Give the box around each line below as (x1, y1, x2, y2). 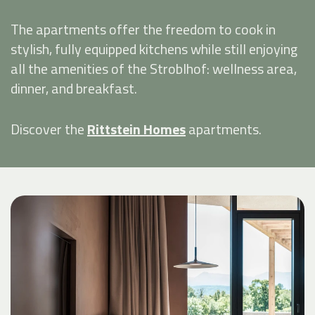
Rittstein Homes (87, 117, 186, 140)
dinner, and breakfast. (11, 77, 137, 99)
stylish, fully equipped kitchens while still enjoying (11, 37, 297, 60)
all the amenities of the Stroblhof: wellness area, (11, 57, 297, 79)
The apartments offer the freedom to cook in (11, 18, 276, 40)
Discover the (11, 117, 87, 140)
